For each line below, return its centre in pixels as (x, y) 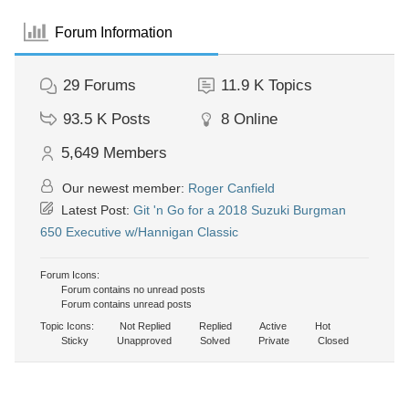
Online (255, 119)
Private (273, 341)
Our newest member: (123, 188)
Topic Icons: (67, 326)
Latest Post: (95, 210)
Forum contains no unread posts (132, 289)
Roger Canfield (231, 188)
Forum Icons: (70, 275)
